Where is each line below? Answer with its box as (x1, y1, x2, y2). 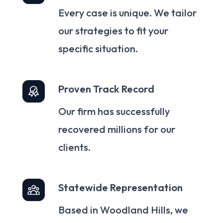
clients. (58, 141, 91, 154)
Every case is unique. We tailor (58, 6, 197, 19)
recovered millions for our (58, 123, 175, 136)
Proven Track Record (58, 83, 154, 96)
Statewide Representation (58, 181, 183, 194)
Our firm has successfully (58, 105, 170, 118)
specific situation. (58, 42, 138, 55)
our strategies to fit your (58, 24, 168, 37)
